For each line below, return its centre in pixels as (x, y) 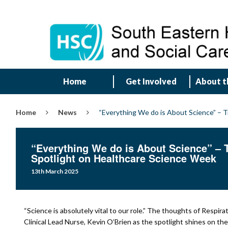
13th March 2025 (54, 171)
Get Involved (151, 81)
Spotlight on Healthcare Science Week (123, 158)
